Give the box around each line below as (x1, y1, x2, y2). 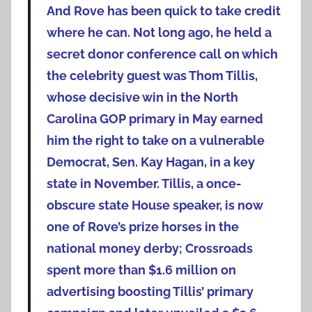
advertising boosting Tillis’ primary (46, 284, 253, 299)
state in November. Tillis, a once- (46, 176, 242, 192)
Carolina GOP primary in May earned (46, 111, 263, 127)
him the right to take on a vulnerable (46, 133, 265, 148)
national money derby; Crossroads (46, 241, 253, 256)
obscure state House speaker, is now (46, 198, 263, 213)
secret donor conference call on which (46, 47, 278, 62)
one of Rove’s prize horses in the (46, 219, 239, 235)
